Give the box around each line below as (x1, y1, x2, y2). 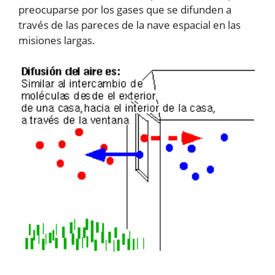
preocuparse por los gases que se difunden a (18, 2, 231, 17)
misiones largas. (18, 33, 95, 48)
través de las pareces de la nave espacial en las (18, 18, 241, 33)
